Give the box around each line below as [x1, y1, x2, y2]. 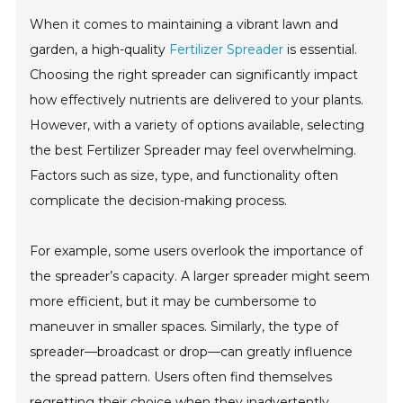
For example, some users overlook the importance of [30, 242, 363, 259]
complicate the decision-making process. [30, 192, 288, 209]
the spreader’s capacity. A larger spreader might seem [30, 267, 371, 284]
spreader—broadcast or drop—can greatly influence [30, 343, 354, 360]
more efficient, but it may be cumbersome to [30, 292, 318, 309]
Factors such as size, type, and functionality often [30, 166, 339, 184]
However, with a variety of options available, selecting [30, 116, 365, 133]
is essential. [283, 40, 358, 58]
